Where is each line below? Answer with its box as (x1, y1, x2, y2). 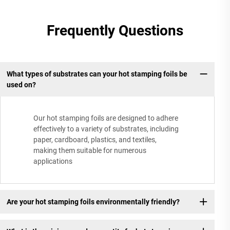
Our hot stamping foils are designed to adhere (33, 114, 178, 123)
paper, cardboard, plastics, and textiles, (33, 136, 157, 144)
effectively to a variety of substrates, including (33, 125, 179, 133)
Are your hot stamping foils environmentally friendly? (6, 197, 180, 206)
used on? (6, 80, 36, 89)
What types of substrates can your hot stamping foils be (6, 69, 187, 78)
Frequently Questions (47, 22, 183, 39)
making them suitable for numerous (33, 146, 146, 155)
